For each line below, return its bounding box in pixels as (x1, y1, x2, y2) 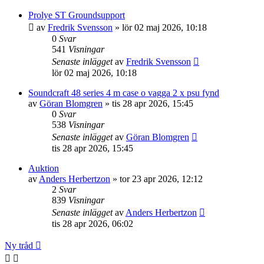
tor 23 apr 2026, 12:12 (120, 174, 203, 184)
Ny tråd (5, 240, 33, 250)
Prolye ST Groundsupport (28, 10, 125, 20)
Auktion (28, 163, 59, 173)
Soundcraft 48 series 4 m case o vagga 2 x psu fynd (28, 88, 219, 98)
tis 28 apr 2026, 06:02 (52, 219, 133, 229)
